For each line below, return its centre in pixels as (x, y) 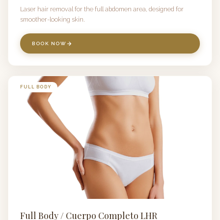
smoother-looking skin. (53, 19)
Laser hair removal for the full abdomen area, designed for (102, 9)
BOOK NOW (49, 43)
